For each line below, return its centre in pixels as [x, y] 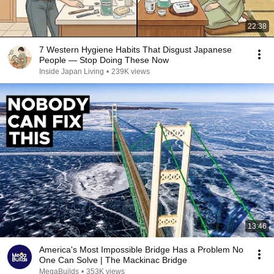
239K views [131, 72]
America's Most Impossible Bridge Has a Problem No [141, 250]
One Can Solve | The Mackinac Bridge [144, 260]
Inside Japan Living [72, 72]
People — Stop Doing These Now [104, 60]
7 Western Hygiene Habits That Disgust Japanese [135, 50]
